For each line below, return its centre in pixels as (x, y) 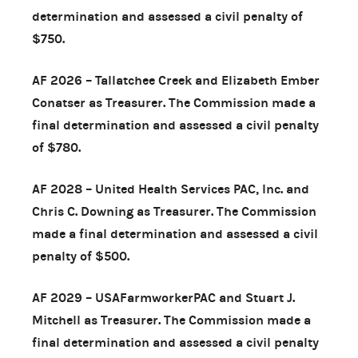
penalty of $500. (81, 256)
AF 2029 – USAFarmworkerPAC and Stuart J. (163, 297)
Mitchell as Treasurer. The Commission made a (171, 320)
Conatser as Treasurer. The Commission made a (174, 102)
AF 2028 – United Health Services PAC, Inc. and (171, 189)
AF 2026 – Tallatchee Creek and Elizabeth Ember (176, 80)
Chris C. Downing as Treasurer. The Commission (174, 211)
